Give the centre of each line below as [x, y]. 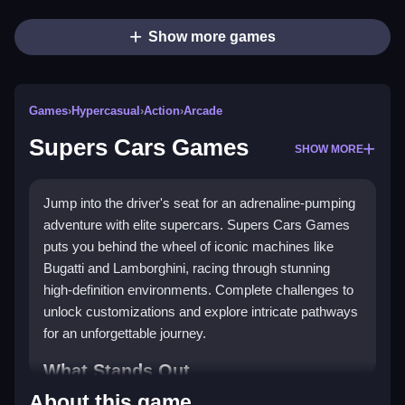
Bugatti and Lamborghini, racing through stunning [187, 268]
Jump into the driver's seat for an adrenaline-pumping [199, 203]
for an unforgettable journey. [125, 334]
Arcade [203, 111]
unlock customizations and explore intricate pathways [201, 312]
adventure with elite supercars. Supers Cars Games [197, 225]
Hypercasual [106, 111]
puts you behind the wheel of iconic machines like [188, 247]
